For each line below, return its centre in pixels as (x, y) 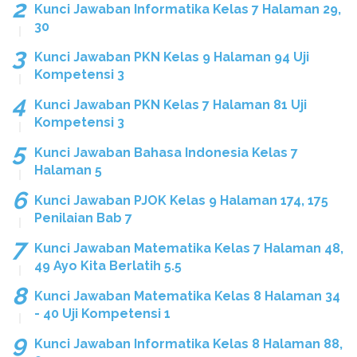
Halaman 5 (68, 170)
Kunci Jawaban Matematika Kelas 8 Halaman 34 (187, 296)
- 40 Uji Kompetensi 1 (102, 313)
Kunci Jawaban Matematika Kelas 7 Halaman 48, (189, 248)
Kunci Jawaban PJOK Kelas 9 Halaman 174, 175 (181, 200)
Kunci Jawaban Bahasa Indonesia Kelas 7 (166, 152)
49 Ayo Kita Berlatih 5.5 (108, 265)
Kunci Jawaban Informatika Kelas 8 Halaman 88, (188, 343)
